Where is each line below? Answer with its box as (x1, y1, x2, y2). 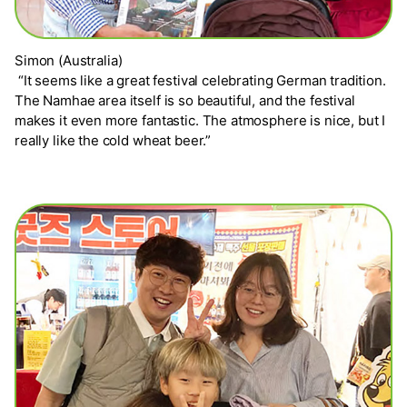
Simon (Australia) (15, 52, 123, 70)
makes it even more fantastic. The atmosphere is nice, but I (15, 112, 386, 130)
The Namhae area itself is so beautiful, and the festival (15, 92, 355, 110)
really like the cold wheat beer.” (15, 132, 214, 150)
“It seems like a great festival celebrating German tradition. (15, 72, 386, 90)
